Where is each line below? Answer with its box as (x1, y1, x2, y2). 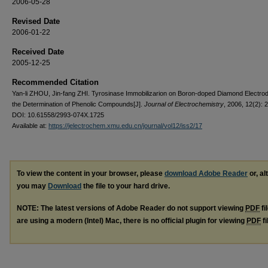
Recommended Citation (12, 77, 99, 87)
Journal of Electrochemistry (144, 100, 224, 108)
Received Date (12, 47, 64, 56)
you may (17, 181, 48, 190)
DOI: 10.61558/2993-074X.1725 (12, 111, 104, 118)
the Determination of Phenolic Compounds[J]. (12, 100, 144, 108)
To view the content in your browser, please (17, 169, 165, 178)
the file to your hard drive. (81, 181, 170, 190)
